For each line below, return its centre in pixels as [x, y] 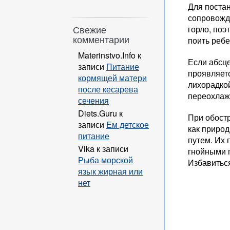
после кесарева [108, 89]
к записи [111, 148]
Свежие [90, 30]
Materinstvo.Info [107, 55]
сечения [93, 100]
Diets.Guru [98, 113]
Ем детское [128, 124]
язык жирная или [110, 171]
